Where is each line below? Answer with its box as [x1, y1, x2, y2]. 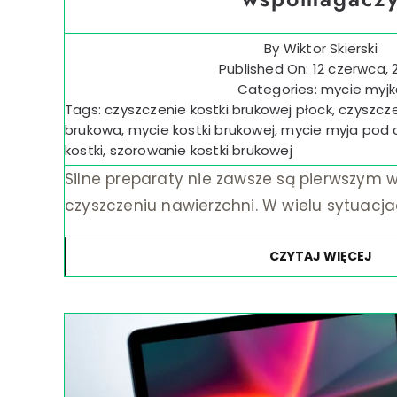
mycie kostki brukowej [128, 120, 275, 139]
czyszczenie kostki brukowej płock [105, 99, 332, 119]
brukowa [64, 120, 122, 139]
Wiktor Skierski [283, 38, 378, 58]
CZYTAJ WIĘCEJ [269, 246, 372, 265]
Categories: [237, 79, 322, 98]
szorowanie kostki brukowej [109, 140, 292, 160]
